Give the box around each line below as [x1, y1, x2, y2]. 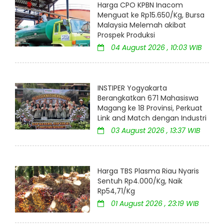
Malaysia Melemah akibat [97, 20, 186, 30]
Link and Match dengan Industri [97, 113, 206, 123]
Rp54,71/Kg [97, 186, 135, 196]
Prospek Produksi [97, 30, 155, 40]
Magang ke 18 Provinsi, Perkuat [97, 103, 202, 113]
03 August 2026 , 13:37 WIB [109, 125, 200, 136]
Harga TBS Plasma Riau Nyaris [97, 166, 199, 176]
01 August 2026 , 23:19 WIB [109, 198, 199, 209]
